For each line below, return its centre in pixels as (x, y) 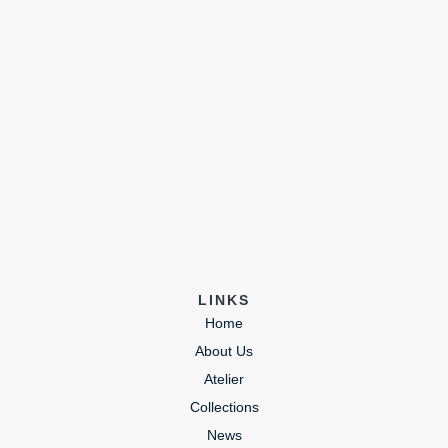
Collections (224, 407)
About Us (224, 351)
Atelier (224, 379)
